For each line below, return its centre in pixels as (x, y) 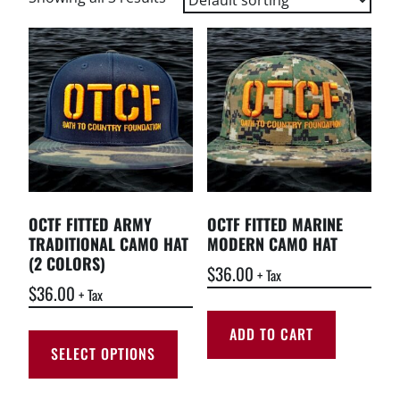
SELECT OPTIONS (103, 354)
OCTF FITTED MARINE (275, 224)
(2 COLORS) (67, 263)
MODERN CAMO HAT (272, 243)
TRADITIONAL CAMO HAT (108, 243)
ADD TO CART (271, 334)
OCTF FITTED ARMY (90, 224)
